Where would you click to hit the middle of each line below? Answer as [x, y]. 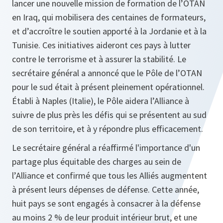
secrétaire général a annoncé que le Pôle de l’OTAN [107, 73]
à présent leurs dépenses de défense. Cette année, [106, 190]
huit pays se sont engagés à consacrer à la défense [106, 204]
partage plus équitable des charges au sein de [97, 162]
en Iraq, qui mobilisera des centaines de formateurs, [109, 17]
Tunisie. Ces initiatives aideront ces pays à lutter [101, 45]
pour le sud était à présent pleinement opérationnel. [108, 87]
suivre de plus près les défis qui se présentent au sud [109, 115]
